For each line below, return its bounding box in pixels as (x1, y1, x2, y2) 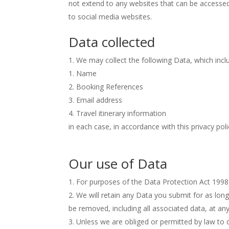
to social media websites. (68, 12, 152, 21)
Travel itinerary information (76, 108, 167, 118)
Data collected (68, 33, 155, 51)
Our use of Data (68, 154, 168, 173)
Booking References (76, 82, 144, 91)
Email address (76, 95, 123, 105)
